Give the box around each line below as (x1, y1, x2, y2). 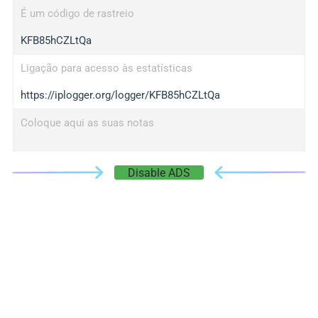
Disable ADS (128, 166, 190, 180)
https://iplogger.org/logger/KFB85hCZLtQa (20, 89, 220, 102)
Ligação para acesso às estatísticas (20, 62, 192, 75)
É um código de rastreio (20, 7, 134, 20)
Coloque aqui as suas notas (20, 116, 154, 129)
